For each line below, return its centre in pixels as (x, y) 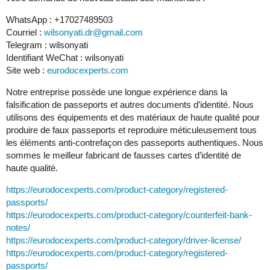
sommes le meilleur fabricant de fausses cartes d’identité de (124, 155)
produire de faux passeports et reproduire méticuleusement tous (131, 130)
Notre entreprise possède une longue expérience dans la (117, 92)
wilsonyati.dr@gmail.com (93, 32)
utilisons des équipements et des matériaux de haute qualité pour (133, 117)
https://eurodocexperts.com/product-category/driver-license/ (124, 240)
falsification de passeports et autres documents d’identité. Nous (130, 104)
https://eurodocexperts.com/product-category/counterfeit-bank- (129, 215)
